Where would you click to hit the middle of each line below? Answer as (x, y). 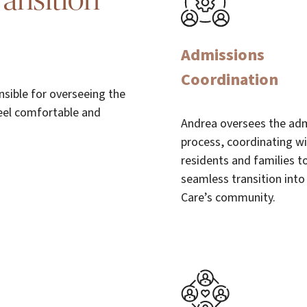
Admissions (223, 55)
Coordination (230, 80)
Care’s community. (228, 198)
